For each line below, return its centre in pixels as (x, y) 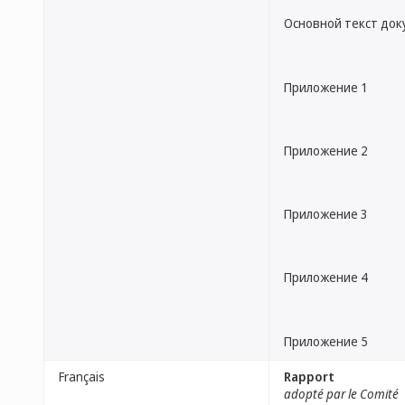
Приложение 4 (326, 278)
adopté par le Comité (341, 394)
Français (82, 377)
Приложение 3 (326, 214)
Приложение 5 (326, 341)
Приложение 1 (326, 87)
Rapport (309, 377)
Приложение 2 (326, 150)
